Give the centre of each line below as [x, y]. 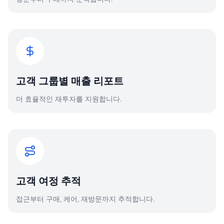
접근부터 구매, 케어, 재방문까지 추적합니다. [85, 199]
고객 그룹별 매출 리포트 [70, 81]
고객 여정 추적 [48, 181]
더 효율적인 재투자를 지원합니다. [69, 99]
